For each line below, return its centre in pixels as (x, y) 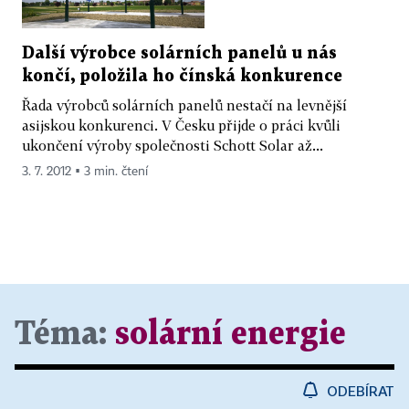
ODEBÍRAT (361, 391)
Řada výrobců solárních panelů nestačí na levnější (184, 105)
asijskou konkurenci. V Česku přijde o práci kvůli (181, 126)
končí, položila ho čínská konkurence (182, 77)
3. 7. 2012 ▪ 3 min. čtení (85, 172)
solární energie (231, 335)
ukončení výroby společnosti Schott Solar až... (173, 146)
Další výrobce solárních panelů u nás (179, 54)
